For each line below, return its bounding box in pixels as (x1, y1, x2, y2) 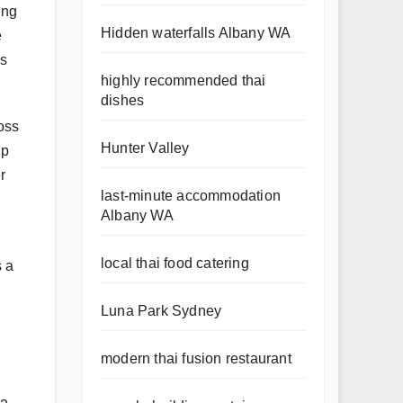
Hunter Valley (101, 140, 190, 156)
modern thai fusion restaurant (101, 351, 291, 366)
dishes (101, 93, 145, 108)
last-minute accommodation (101, 188, 281, 203)
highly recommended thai (101, 73, 266, 88)
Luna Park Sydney (101, 303, 222, 318)
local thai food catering (101, 255, 249, 271)
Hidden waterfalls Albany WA (101, 25, 291, 40)
